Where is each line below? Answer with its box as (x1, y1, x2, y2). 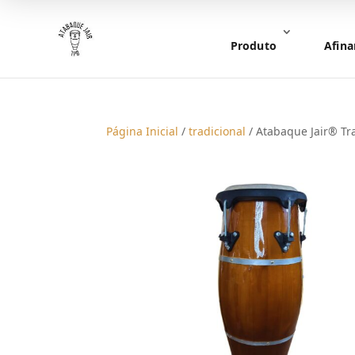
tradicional (189, 124, 246, 139)
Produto (230, 38, 277, 53)
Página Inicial (106, 124, 179, 139)
